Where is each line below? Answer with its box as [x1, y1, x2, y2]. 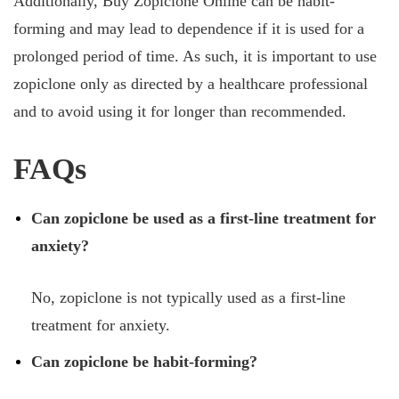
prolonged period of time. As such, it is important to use [13, 47, 377, 65]
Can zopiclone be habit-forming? [31, 353, 257, 370]
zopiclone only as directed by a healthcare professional [13, 75, 368, 93]
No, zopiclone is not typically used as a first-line [31, 289, 346, 306]
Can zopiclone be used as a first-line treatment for [31, 209, 376, 227]
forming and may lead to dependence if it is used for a [13, 20, 364, 37]
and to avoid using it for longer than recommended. [13, 102, 346, 120]
